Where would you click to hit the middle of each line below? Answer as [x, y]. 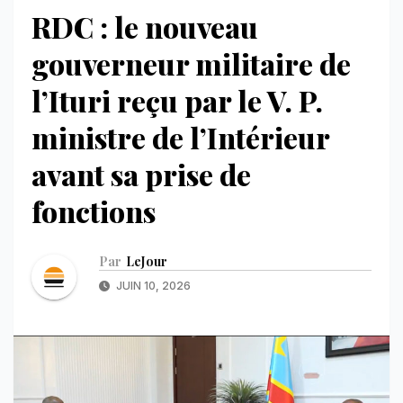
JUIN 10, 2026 [152, 286]
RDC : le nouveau [145, 26]
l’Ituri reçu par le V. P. [177, 100]
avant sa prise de [141, 174]
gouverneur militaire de [191, 63]
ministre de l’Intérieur [180, 137]
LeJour [147, 262]
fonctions [94, 210]
